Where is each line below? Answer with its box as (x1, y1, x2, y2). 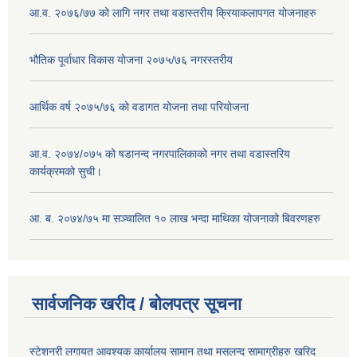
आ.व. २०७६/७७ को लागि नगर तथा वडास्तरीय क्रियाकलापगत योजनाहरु (29, 6, 316, 19)
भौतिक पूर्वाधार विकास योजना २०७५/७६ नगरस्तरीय (29, 53, 233, 66)
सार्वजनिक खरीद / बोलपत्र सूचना (32, 294, 241, 315)
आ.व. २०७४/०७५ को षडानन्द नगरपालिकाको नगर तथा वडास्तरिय (29, 147, 290, 160)
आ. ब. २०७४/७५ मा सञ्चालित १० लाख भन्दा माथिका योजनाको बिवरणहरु (29, 211, 320, 225)
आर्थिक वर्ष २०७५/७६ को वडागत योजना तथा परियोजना (29, 100, 249, 113)
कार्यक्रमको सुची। (29, 164, 102, 178)
